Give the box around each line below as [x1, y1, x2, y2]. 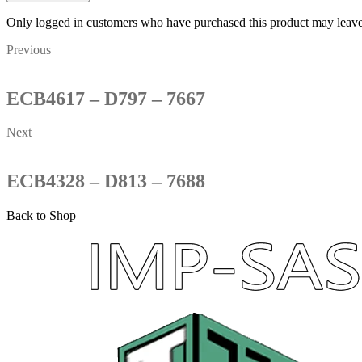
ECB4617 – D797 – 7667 [6, 87, 205, 109]
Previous [6, 42, 51, 57]
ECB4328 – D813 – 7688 [6, 170, 205, 192]
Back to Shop [6, 208, 76, 223]
